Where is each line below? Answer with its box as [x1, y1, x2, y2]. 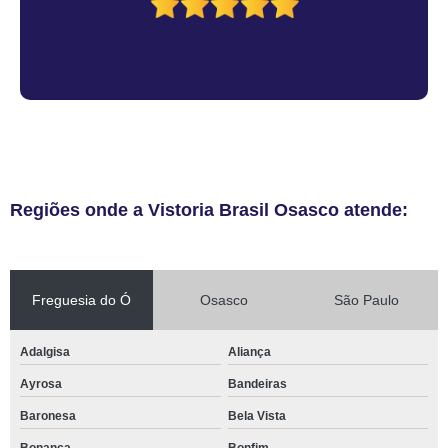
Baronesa [20, 409, 76, 423]
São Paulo [334, 292, 400, 308]
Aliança [227, 345, 271, 359]
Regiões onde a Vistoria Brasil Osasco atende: [10, 200, 408, 220]
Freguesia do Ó [31, 292, 131, 308]
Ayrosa [20, 377, 62, 391]
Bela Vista [227, 409, 286, 423]
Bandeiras [227, 377, 287, 391]
